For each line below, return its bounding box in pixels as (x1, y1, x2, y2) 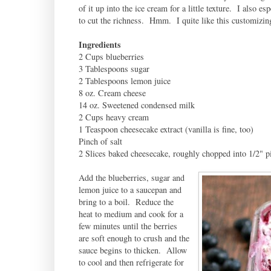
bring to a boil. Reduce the (78, 195, 174, 207)
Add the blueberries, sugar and (78, 171, 184, 183)
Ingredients (78, 38, 121, 51)
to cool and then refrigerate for (78, 256, 184, 268)
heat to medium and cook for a (78, 207, 183, 220)
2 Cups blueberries (78, 50, 144, 62)
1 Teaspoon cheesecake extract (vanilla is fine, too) (78, 123, 253, 135)
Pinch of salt (78, 135, 122, 147)
